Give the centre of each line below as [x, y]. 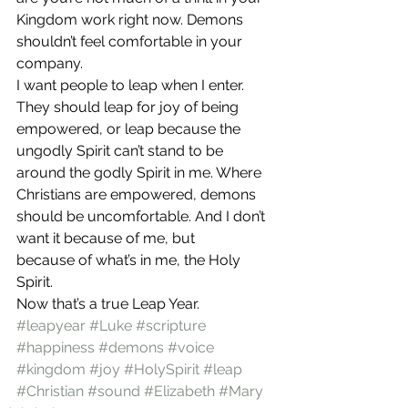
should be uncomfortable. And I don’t [143, 216]
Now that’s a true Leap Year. [108, 304]
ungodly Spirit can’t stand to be [122, 151]
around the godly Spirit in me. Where [141, 173]
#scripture [171, 326]
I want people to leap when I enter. [132, 85]
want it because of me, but [107, 238]
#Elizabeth [179, 391]
